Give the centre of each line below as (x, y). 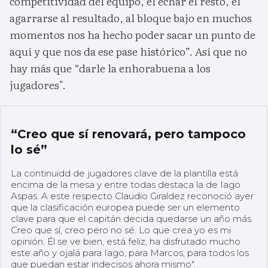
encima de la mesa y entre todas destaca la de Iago (126, 184)
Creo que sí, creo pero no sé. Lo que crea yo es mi (121, 230)
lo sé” (29, 149)
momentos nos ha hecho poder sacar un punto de (133, 35)
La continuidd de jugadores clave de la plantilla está (124, 173)
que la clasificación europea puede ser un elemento (125, 207)
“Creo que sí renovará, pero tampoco (128, 134)
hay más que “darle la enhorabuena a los (110, 68)
